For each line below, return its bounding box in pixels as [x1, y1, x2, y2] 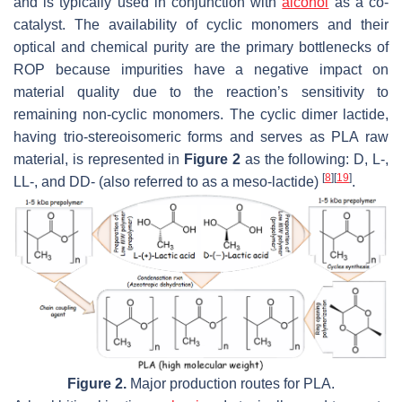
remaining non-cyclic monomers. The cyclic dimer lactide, [13, 107, 389, 123]
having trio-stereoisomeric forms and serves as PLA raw [13, 129, 389, 145]
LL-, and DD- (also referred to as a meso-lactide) [13, 174, 322, 190]
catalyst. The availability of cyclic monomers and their [13, 17, 389, 33]
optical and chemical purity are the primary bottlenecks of [13, 39, 389, 56]
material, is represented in [13, 152, 185, 168]
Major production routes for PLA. [127, 375, 335, 391]
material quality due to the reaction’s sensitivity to [13, 84, 389, 100]
